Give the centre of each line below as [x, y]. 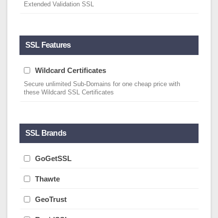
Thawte [47, 179]
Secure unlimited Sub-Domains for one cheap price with [102, 84]
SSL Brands [46, 133]
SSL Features [48, 45]
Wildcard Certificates [71, 70]
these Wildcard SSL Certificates [69, 92]
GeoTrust [51, 199]
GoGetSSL [53, 158]
